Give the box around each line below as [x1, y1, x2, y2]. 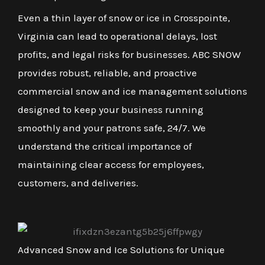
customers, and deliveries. [18, 176, 138, 189]
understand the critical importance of [18, 140, 192, 152]
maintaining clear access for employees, [18, 158, 204, 170]
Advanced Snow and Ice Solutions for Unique [18, 243, 225, 256]
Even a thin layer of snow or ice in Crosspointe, [18, 11, 230, 24]
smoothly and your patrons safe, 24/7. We [18, 121, 206, 134]
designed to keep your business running [18, 103, 203, 115]
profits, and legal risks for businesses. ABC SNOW [18, 48, 241, 60]
